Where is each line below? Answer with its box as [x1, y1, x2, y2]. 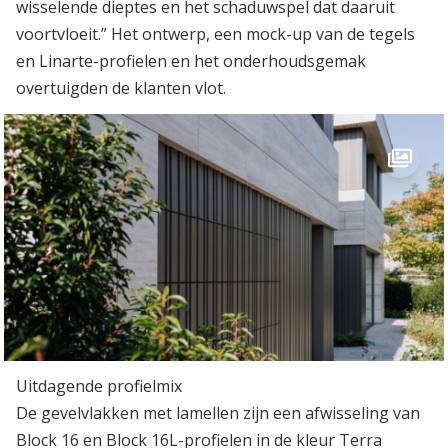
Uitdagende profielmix [16, 375, 182, 397]
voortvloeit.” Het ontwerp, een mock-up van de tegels [16, 22, 415, 45]
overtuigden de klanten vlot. [16, 76, 226, 99]
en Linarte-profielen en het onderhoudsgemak [16, 49, 366, 72]
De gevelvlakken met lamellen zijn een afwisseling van [16, 402, 420, 424]
